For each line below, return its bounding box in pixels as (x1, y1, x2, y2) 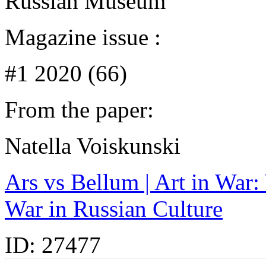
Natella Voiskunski (5, 132, 180, 159)
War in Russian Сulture (5, 195, 223, 221)
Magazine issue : (5, 24, 161, 50)
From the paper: (5, 96, 154, 122)
